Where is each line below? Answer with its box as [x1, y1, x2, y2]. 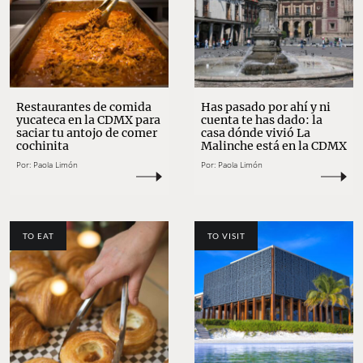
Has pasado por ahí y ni [201, 100, 331, 115]
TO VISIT [207, 230, 246, 241]
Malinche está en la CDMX [201, 139, 347, 154]
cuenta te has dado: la [201, 113, 322, 128]
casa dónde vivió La [201, 126, 310, 141]
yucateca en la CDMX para [16, 113, 160, 128]
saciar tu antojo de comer [16, 126, 157, 141]
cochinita [16, 139, 69, 154]
